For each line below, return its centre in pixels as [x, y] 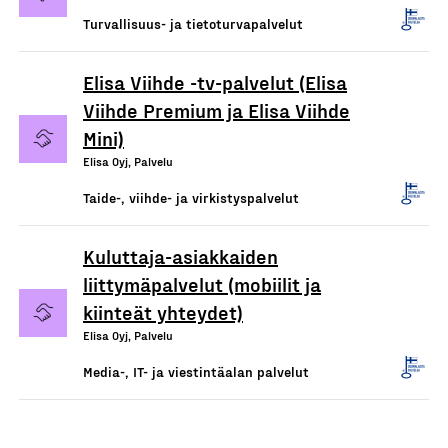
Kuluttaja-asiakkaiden [180, 256]
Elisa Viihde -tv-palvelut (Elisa [215, 82]
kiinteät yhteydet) [163, 312]
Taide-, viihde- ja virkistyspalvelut [191, 197]
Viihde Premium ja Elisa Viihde [216, 110]
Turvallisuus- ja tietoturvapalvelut [193, 23]
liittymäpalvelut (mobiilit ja [202, 284]
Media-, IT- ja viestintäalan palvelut [196, 371]
